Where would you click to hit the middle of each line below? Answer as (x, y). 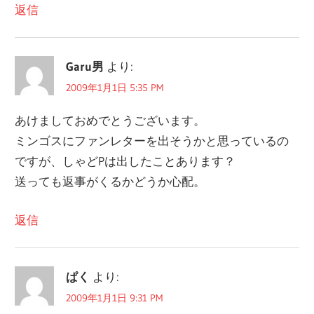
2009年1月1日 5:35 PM (115, 88)
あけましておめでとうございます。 (110, 121)
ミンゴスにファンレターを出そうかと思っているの (152, 141)
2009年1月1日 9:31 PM (115, 298)
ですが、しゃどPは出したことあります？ (125, 161)
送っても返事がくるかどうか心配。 (110, 182)
